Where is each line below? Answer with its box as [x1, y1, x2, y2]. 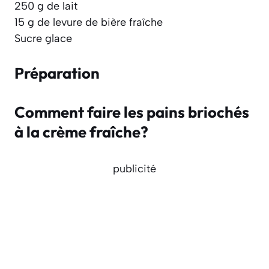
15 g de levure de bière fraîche [14, 15, 163, 29]
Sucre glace [14, 31, 72, 45]
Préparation [14, 62, 100, 83]
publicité [113, 162, 156, 175]
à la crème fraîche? [14, 121, 148, 142]
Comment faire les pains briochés [14, 101, 249, 122]
